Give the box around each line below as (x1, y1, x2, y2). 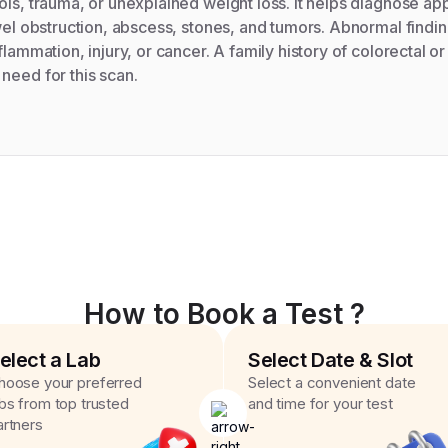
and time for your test (248, 394, 393, 413)
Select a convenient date (248, 373, 416, 392)
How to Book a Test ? (83, 297, 365, 331)
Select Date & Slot (248, 348, 413, 372)
